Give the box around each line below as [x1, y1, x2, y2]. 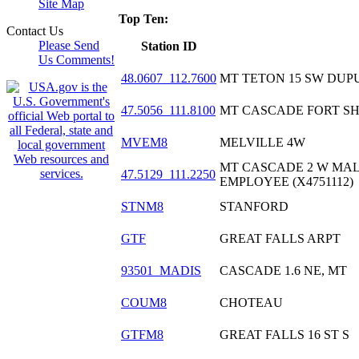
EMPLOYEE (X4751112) [220, 174, 353, 188]
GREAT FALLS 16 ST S [220, 327, 349, 341]
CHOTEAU [220, 295, 283, 309]
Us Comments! [38, 53, 115, 67]
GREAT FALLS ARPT [220, 231, 341, 245]
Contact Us [6, 24, 63, 38]
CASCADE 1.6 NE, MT [220, 263, 347, 277]
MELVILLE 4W [220, 135, 305, 149]
